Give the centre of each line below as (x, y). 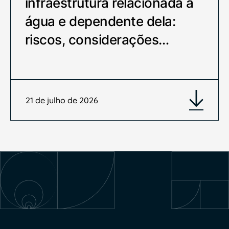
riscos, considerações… (97, 39)
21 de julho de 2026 (62, 100)
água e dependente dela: (100, 21)
